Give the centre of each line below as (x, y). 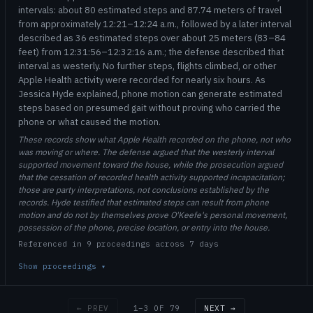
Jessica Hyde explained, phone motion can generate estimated (150, 94)
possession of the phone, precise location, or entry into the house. (144, 227)
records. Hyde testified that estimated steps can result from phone (144, 202)
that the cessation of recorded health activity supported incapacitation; (152, 177)
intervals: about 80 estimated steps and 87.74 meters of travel (150, 10)
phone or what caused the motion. (89, 122)
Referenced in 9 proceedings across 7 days (118, 244)
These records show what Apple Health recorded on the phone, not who (154, 139)
